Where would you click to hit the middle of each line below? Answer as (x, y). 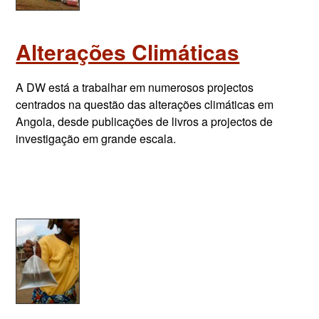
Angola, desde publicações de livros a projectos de (145, 121)
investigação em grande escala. (96, 138)
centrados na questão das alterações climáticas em (145, 104)
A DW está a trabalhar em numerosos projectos (135, 87)
